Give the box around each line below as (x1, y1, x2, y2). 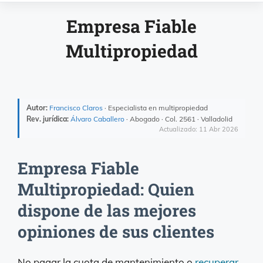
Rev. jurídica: (26, 114, 69, 123)
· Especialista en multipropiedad (103, 103, 208, 112)
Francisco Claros (49, 103, 103, 112)
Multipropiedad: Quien (18, 178, 194, 200)
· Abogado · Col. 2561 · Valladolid (124, 114, 232, 123)
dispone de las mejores (18, 199, 196, 221)
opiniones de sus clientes (18, 220, 214, 242)
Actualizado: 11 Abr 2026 (159, 124, 238, 133)
